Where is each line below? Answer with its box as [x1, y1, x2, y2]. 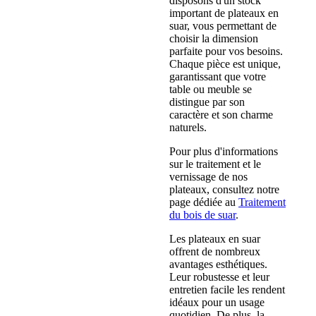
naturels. [169, 121, 207, 133]
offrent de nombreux [169, 245, 260, 257]
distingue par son [169, 95, 245, 108]
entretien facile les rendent [169, 283, 285, 296]
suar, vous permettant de [169, 19, 276, 32]
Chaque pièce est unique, [169, 57, 281, 70]
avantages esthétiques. [169, 257, 267, 270]
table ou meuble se [169, 83, 252, 95]
